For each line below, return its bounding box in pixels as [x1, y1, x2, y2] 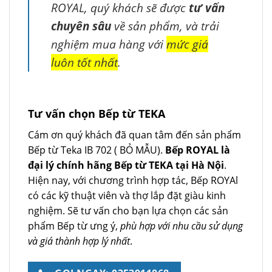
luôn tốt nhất [51, 53, 118, 70]
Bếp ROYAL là [165, 143, 230, 157]
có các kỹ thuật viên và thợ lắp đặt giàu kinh [28, 188, 226, 202]
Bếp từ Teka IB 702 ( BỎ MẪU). [28, 143, 165, 157]
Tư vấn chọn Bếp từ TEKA [28, 106, 165, 121]
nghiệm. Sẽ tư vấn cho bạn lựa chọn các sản [28, 203, 228, 217]
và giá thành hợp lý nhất [28, 234, 130, 248]
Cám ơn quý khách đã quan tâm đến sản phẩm [28, 127, 241, 141]
